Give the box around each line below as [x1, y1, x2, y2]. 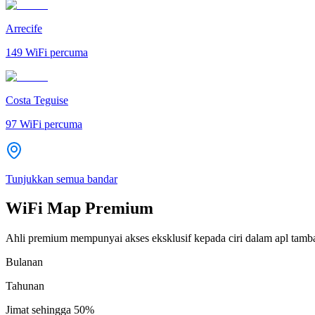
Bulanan [6, 256, 43, 269]
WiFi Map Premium [6, 199, 153, 218]
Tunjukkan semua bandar [6, 172, 117, 185]
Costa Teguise [6, 94, 68, 106]
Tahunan [6, 280, 44, 292]
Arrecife [6, 22, 42, 34]
